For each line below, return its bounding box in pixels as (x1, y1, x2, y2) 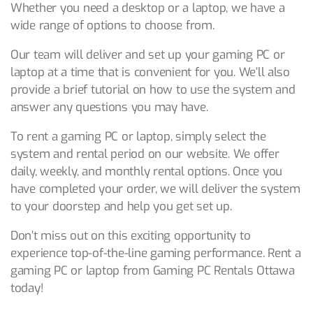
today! (10, 280, 44, 297)
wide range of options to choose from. (10, 17, 214, 34)
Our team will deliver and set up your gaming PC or (10, 47, 285, 64)
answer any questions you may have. (10, 99, 208, 116)
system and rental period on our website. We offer (10, 146, 279, 163)
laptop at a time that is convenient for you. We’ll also (10, 64, 290, 81)
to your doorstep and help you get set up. (10, 198, 232, 215)
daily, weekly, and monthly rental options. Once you (10, 163, 282, 180)
